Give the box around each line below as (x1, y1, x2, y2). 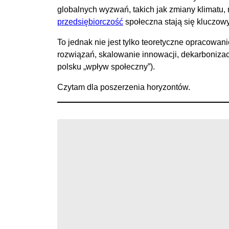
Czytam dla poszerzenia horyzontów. (57, 82, 190, 91)
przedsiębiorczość (57, 17, 123, 26)
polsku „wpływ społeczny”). (57, 62, 155, 71)
